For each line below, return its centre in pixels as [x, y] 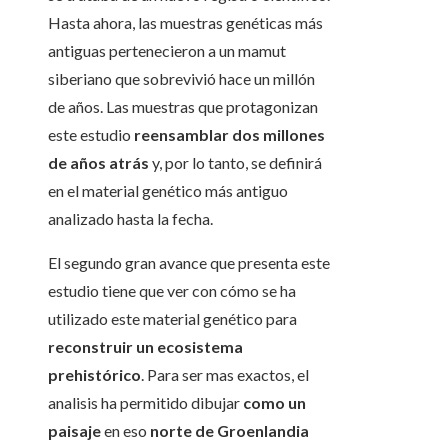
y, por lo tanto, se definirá [237, 163]
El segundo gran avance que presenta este [189, 263]
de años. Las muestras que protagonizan [183, 107]
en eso [125, 431]
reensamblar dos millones [229, 135]
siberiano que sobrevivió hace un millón [181, 79]
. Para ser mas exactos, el [225, 375]
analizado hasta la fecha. [130, 219]
